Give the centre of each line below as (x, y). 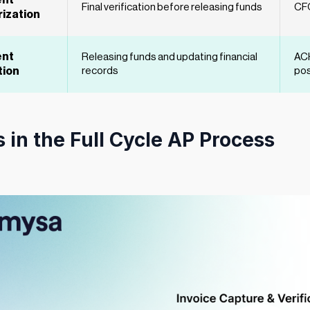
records (100, 71)
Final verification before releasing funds (172, 8)
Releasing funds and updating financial (170, 57)
